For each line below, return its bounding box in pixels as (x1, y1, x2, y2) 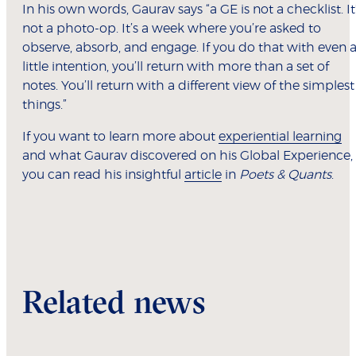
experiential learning (219, 130, 342, 144)
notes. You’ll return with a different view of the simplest (22, 79, 354, 93)
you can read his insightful (22, 168, 184, 182)
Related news (22, 281, 206, 321)
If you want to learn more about (22, 130, 219, 144)
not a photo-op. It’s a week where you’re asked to (22, 22, 321, 36)
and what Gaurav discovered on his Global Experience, (22, 149, 353, 163)
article (184, 168, 222, 182)
